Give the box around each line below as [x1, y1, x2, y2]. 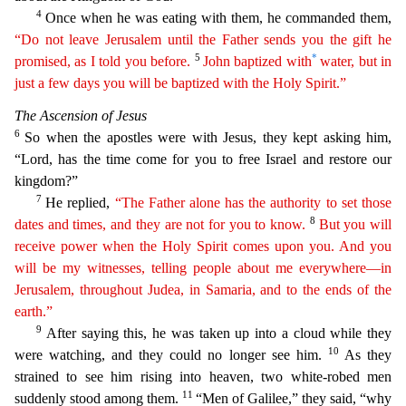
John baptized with [202, 53, 312, 69]
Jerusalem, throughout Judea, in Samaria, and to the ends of [14, 281, 374, 297]
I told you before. [86, 53, 191, 69]
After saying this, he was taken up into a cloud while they [45, 324, 391, 341]
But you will [318, 216, 392, 232]
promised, [14, 53, 75, 69]
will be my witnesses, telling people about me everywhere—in [14, 259, 391, 275]
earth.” [14, 303, 53, 319]
